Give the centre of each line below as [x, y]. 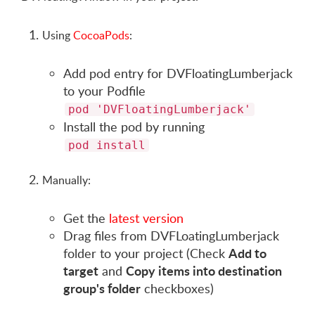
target [81, 271]
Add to [247, 253]
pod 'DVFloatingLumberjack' [160, 109]
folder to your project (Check [146, 253]
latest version [146, 218]
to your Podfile [104, 91]
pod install [107, 145]
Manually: [66, 180]
